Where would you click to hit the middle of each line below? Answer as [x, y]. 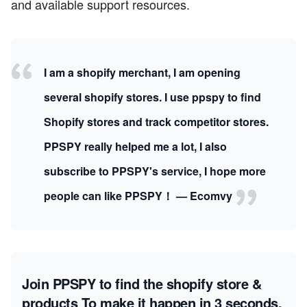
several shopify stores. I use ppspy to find [152, 97]
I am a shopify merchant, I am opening [142, 73]
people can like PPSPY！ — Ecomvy [139, 196]
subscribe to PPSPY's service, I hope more [155, 171]
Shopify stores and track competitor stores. [156, 122]
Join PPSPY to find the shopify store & [142, 284]
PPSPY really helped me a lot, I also [135, 147]
